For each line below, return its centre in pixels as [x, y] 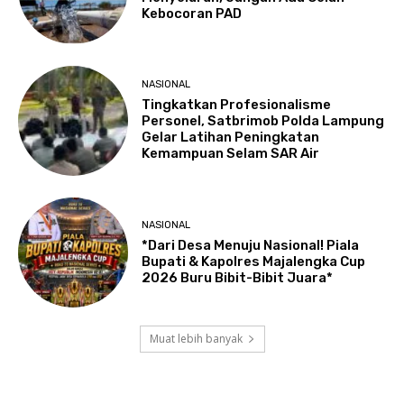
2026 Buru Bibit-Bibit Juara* [238, 277]
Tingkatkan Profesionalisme [237, 105]
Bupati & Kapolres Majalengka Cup [254, 261]
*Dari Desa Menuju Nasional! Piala [251, 245]
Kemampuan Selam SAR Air [231, 154]
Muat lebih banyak [196, 339]
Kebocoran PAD [192, 13]
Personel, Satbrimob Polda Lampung [263, 121]
